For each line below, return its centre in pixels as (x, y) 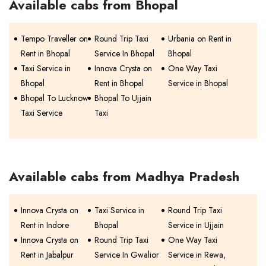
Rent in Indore (45, 225)
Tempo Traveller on (54, 39)
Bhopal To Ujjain (123, 98)
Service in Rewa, (197, 255)
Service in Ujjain (196, 225)
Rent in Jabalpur (47, 255)
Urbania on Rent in (200, 39)
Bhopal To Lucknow (55, 98)
